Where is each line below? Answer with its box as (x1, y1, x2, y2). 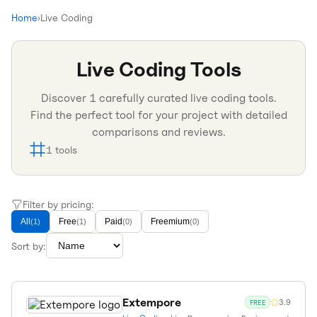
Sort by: (11, 239, 46, 252)
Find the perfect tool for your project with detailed (30, 108, 287, 122)
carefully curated (96, 91, 190, 105)
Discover (40, 91, 89, 105)
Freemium (151, 217, 190, 226)
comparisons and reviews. (91, 125, 226, 139)
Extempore (122, 296, 181, 309)
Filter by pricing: (23, 198, 94, 210)
